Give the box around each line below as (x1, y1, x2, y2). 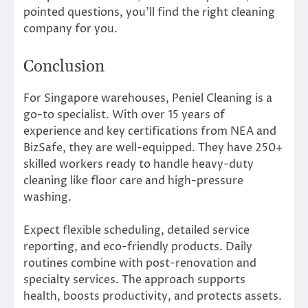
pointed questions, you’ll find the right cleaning (23, 5, 275, 21)
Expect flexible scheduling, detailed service (23, 222, 250, 238)
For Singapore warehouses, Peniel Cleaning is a (23, 90, 272, 106)
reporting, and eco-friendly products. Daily (23, 239, 252, 254)
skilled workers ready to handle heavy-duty (23, 156, 254, 172)
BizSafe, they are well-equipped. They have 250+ (23, 140, 283, 155)
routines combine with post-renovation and (23, 255, 256, 271)
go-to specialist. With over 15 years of (23, 107, 225, 122)
